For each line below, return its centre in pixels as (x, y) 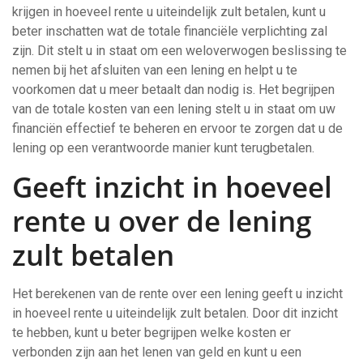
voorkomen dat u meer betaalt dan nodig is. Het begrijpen (173, 90)
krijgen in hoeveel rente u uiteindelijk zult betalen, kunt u (169, 12)
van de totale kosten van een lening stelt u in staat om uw (174, 109)
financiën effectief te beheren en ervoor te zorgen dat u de (177, 128)
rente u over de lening (162, 221)
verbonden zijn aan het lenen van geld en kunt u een (157, 352)
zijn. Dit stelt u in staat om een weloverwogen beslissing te (179, 51)
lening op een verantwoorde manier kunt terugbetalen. (163, 148)
